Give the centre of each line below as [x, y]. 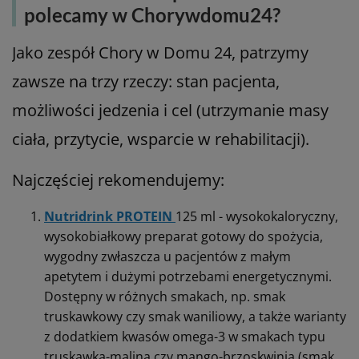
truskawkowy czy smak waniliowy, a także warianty [195, 316]
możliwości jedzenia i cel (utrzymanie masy [170, 110]
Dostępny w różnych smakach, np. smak [165, 296]
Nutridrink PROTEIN [110, 216]
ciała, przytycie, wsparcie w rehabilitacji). [161, 139]
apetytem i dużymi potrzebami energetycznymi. [188, 276]
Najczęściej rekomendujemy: [118, 179]
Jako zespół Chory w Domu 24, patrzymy [160, 52]
